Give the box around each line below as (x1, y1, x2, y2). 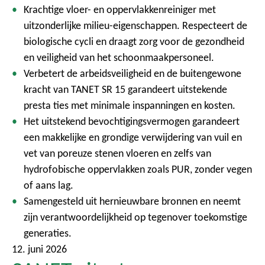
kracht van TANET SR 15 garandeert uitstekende (24, 83, 227, 96)
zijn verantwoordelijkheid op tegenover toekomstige (24, 211, 247, 224)
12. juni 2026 (12, 243, 67, 256)
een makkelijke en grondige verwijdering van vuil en (24, 131, 242, 144)
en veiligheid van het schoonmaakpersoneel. (24, 51, 214, 64)
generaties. (24, 227, 72, 240)
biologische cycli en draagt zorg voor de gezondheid (24, 35, 244, 48)
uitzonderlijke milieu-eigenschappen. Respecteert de (24, 19, 247, 32)
